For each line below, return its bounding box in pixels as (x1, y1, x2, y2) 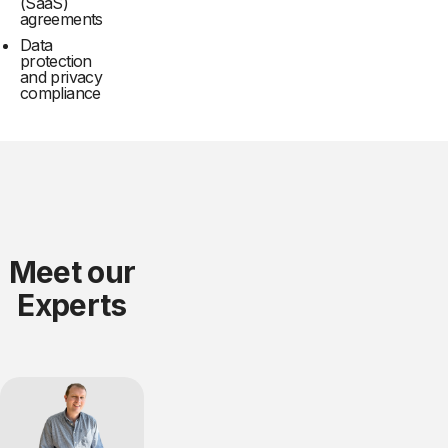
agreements (20, 9, 103, 30)
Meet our (8, 254, 136, 291)
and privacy (20, 67, 102, 88)
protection (20, 51, 92, 72)
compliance (20, 83, 101, 104)
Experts (17, 287, 127, 324)
